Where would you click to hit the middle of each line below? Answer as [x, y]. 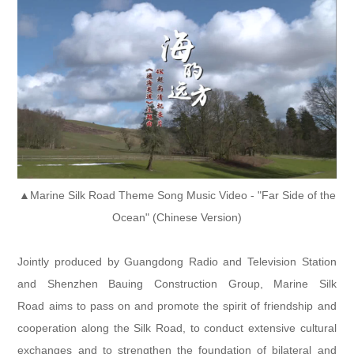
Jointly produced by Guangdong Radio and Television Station [177, 261]
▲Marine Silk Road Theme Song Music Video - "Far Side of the [177, 195]
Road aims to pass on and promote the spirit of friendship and [177, 305]
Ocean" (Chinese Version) [177, 217]
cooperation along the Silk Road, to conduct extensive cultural [177, 328]
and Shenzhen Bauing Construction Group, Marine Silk [177, 283]
